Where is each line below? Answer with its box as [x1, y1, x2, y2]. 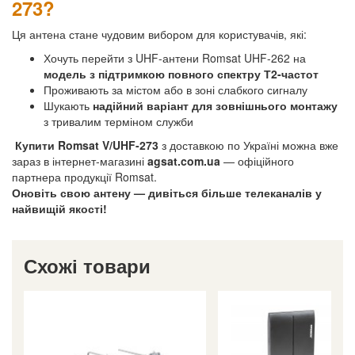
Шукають [44, 97, 93, 113]
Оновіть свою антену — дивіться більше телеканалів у [12, 184, 322, 200]
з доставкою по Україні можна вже [158, 136, 338, 153]
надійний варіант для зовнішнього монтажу [93, 97, 338, 113]
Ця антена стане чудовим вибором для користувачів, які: [12, 25, 307, 42]
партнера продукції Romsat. [12, 168, 157, 185]
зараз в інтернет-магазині [12, 152, 147, 169]
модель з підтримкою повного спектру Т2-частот [44, 65, 319, 82]
